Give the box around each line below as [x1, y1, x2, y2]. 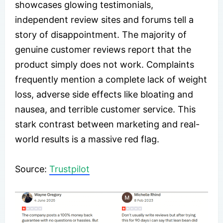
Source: [15, 163, 49, 174]
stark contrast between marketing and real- [15, 118, 200, 129]
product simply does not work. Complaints [15, 59, 194, 70]
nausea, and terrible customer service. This [15, 104, 196, 114]
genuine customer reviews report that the [15, 44, 191, 55]
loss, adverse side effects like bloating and [15, 89, 193, 100]
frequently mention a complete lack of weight [15, 74, 207, 85]
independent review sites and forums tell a [15, 14, 194, 25]
